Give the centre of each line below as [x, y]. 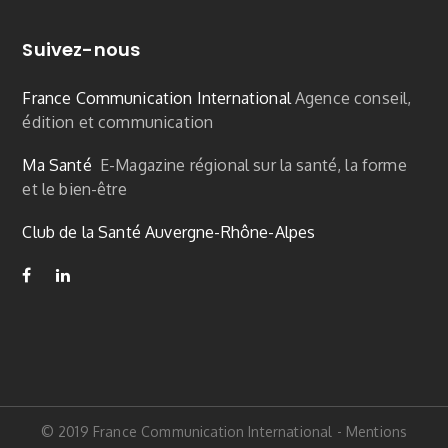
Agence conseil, [353, 98]
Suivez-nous [81, 49]
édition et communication [118, 122]
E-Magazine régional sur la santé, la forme [253, 165]
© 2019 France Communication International [186, 431]
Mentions [376, 431]
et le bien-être [74, 189]
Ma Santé [57, 165]
